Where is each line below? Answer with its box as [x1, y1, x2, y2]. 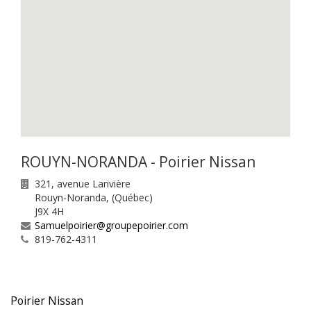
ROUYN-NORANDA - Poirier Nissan [21, 151, 255, 171]
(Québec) [112, 190, 153, 204]
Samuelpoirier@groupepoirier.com [35, 218, 188, 232]
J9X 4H [35, 204, 64, 218]
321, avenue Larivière [35, 176, 131, 190]
